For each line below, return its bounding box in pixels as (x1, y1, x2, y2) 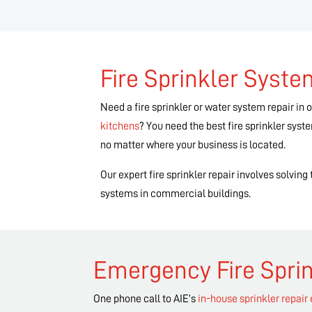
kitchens (100, 120, 140, 132)
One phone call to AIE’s (93, 293, 198, 305)
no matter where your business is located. (100, 139, 286, 151)
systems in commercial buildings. (100, 188, 251, 200)
